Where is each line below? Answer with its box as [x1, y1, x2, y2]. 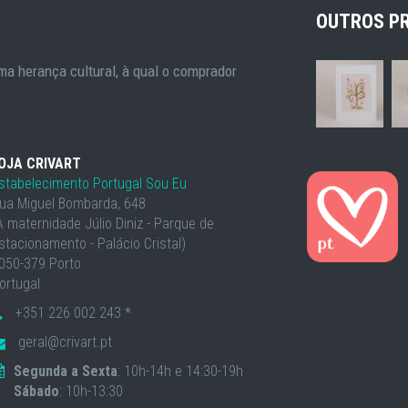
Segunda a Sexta [14, 362, 118, 380]
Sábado [14, 382, 60, 400]
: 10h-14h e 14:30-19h [117, 362, 244, 380]
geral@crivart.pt [15, 333, 113, 351]
